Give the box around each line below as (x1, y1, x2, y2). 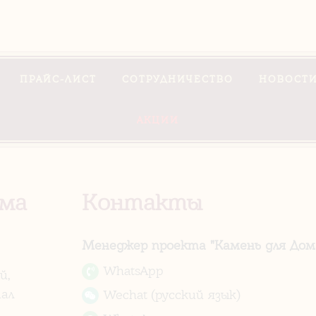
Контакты (82, 189, 202, 217)
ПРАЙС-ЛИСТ (20, 73, 97, 85)
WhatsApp (99, 263, 164, 279)
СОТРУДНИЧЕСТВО (122, 73, 233, 85)
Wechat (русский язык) (99, 287, 240, 303)
